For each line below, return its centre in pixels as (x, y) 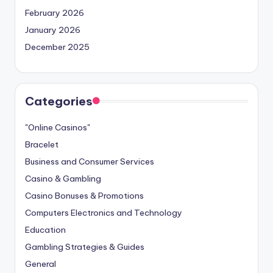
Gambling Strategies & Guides (85, 246)
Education (45, 229)
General (41, 264)
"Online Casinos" (58, 127)
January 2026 (53, 30)
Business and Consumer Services (90, 161)
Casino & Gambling (63, 178)
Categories (59, 101)
